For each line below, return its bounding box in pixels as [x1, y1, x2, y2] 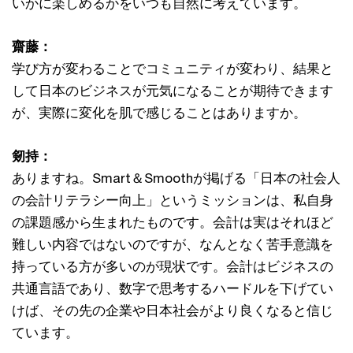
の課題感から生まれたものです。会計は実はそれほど [12, 214, 333, 231]
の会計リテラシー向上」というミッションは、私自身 [12, 192, 333, 209]
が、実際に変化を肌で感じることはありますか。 [12, 105, 307, 121]
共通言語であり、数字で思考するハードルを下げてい [12, 281, 333, 297]
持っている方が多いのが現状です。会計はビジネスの [12, 258, 333, 275]
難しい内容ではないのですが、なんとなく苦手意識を [12, 236, 333, 253]
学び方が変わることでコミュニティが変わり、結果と [12, 61, 333, 77]
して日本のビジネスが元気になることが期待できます [12, 83, 333, 99]
